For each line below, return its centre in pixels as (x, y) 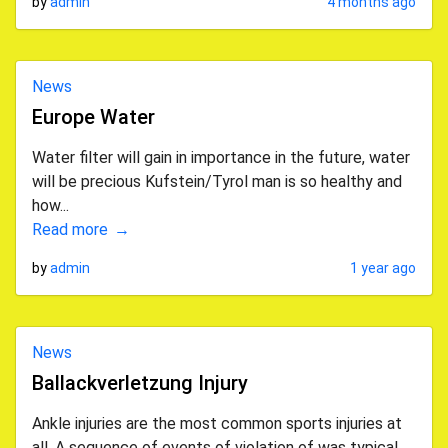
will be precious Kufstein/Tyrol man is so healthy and (217, 181)
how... (50, 205)
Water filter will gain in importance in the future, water (221, 157)
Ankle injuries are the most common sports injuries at (217, 423)
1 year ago (383, 268)
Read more (70, 229)
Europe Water (93, 117)
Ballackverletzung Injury (140, 383)
